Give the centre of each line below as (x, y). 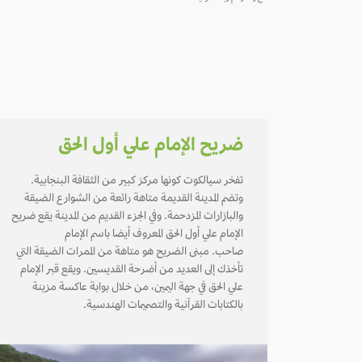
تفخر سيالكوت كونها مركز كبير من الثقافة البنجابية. (137, 181)
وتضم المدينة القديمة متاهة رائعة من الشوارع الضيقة (134, 199)
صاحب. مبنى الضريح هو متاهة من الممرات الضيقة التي (130, 253)
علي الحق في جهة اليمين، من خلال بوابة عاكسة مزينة (138, 288)
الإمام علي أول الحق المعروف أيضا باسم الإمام (154, 235)
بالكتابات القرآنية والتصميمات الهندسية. (163, 306)
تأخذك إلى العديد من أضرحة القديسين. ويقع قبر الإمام (132, 270)
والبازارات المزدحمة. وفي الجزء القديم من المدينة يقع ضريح (127, 217)
